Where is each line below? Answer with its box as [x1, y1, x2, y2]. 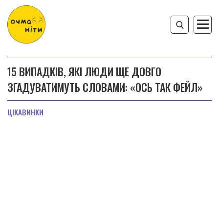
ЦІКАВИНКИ [7, 107, 44, 117]
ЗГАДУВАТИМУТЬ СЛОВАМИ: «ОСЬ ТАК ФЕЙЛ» [7, 79, 202, 95]
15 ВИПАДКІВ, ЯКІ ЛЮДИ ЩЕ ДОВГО [7, 64, 161, 79]
